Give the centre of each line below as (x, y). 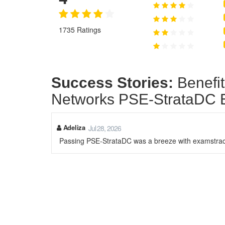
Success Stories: (112, 83)
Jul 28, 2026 (104, 128)
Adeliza (73, 127)
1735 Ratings (80, 30)
